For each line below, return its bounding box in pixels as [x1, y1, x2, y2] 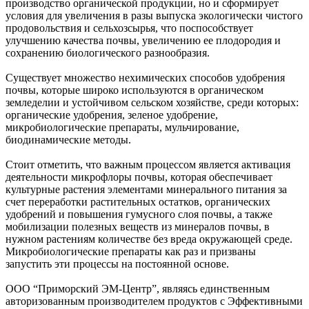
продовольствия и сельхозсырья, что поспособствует [6, 21, 253, 34]
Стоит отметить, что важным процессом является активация [6, 158, 290, 170]
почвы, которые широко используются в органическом [6, 83, 263, 96]
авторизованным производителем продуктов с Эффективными [6, 295, 303, 307]
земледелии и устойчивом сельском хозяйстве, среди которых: [6, 96, 299, 108]
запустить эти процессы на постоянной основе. [6, 257, 229, 270]
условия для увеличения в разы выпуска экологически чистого [6, 9, 303, 21]
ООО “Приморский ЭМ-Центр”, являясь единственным [6, 282, 270, 295]
